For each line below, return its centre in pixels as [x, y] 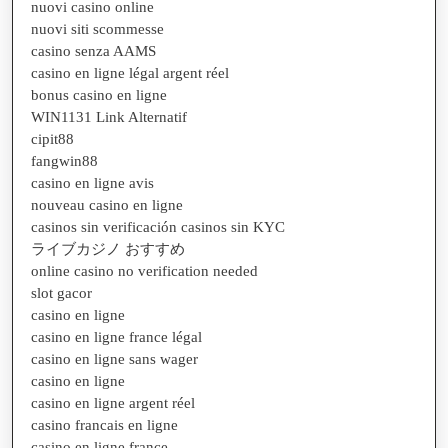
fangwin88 [64, 160]
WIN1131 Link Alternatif [109, 116]
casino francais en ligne [104, 424]
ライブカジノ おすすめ [108, 248]
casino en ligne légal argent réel [130, 72]
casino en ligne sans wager [114, 358]
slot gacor [61, 292]
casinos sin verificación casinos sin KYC [158, 226]
